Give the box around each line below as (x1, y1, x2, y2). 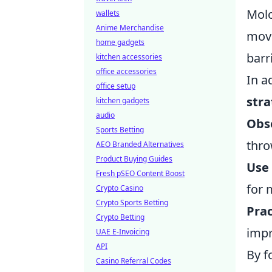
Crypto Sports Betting (96, 197, 168, 208)
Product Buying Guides (96, 154, 172, 164)
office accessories (96, 66, 157, 76)
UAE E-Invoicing (96, 226, 149, 237)
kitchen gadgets (96, 95, 149, 106)
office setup (96, 81, 135, 91)
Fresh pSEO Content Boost (96, 168, 185, 178)
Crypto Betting (96, 212, 144, 222)
